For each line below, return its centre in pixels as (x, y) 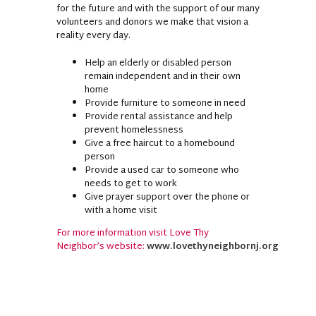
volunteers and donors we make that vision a (152, 22)
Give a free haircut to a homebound (160, 144)
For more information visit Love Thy (133, 233)
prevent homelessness (134, 130)
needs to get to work (131, 184)
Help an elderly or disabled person (158, 63)
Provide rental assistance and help (159, 117)
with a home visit (121, 211)
